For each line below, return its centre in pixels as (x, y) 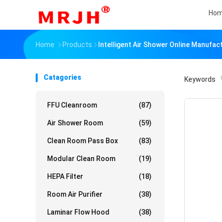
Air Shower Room (75, 123)
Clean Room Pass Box (83, 141)
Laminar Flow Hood (78, 212)
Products (77, 45)
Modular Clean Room (81, 159)
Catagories (62, 77)
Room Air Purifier (75, 194)
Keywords (201, 79)
